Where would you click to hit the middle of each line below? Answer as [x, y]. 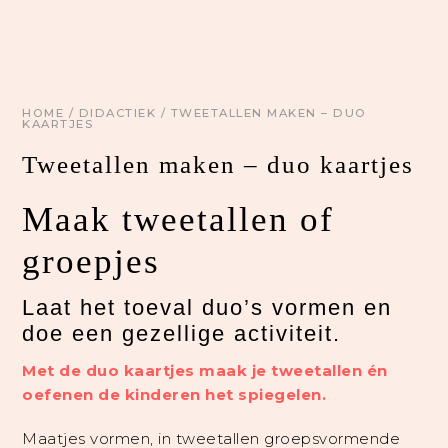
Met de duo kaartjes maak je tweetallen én [205, 371]
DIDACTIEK [117, 113]
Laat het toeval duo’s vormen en [207, 308]
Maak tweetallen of [178, 220]
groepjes [91, 262]
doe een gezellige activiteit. [182, 334]
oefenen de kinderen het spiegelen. [174, 395]
